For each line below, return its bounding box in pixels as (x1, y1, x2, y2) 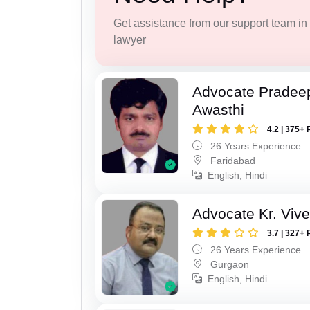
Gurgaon (208, 258, 250, 270)
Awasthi (192, 101, 245, 118)
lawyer (113, 34, 146, 46)
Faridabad (208, 154, 256, 166)
